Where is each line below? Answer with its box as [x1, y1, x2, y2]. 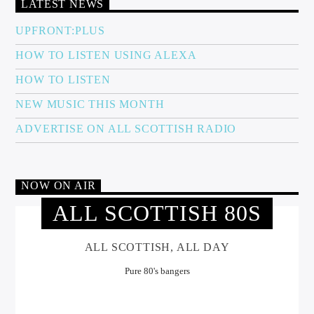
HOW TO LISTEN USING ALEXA [15, 49, 197, 62]
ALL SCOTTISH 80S [52, 200, 262, 226]
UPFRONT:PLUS [15, 25, 106, 37]
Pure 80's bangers [124, 265, 190, 276]
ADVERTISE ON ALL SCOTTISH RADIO [15, 123, 237, 135]
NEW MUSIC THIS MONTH [15, 98, 165, 111]
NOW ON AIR [21, 179, 96, 192]
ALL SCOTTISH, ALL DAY [84, 240, 230, 253]
